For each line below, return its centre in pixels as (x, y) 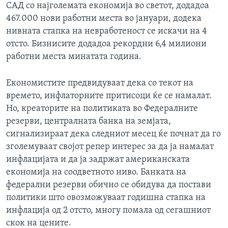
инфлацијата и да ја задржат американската (98, 160)
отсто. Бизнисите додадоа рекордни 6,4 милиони (106, 44)
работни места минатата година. (74, 57)
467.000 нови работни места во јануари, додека (104, 19)
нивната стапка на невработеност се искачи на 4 (107, 32)
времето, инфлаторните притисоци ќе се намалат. (109, 96)
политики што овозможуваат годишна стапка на (106, 198)
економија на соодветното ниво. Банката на (96, 173)
